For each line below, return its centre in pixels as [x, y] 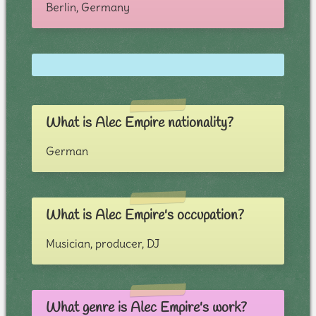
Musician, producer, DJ [102, 244]
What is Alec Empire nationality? [139, 123]
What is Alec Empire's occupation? [145, 216]
